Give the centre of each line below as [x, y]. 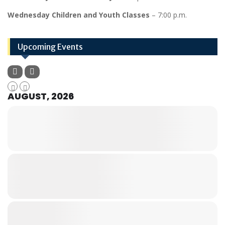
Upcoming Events [50, 47]
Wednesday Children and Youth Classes [79, 15]
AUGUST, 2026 [41, 96]
